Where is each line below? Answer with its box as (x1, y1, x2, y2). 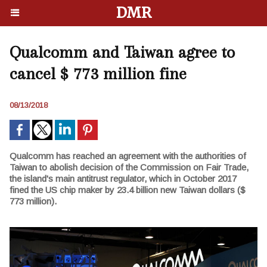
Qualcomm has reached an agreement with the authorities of (10, 151, 246, 161)
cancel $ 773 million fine (10, 64, 187, 83)
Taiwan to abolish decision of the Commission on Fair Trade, (10, 162, 249, 172)
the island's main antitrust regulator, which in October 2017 (10, 173, 237, 184)
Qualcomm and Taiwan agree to (10, 42, 235, 62)
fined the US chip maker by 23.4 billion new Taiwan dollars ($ (10, 185, 246, 195)
